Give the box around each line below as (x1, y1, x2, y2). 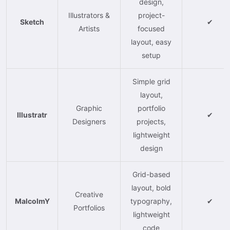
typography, (130, 196, 172, 205)
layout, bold (131, 183, 171, 192)
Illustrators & (68, 10, 110, 20)
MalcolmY (14, 196, 50, 205)
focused (138, 24, 165, 33)
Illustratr (17, 110, 47, 119)
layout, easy (131, 37, 171, 46)
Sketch (20, 17, 44, 26)
